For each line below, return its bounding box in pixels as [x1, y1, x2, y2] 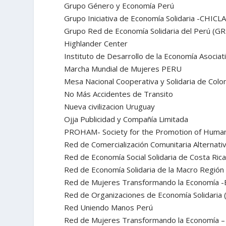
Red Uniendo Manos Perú [64, 202, 153, 212]
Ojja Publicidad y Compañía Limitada [64, 114, 189, 124]
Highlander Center [64, 38, 128, 48]
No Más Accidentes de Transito [64, 88, 174, 99]
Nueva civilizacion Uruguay [64, 101, 155, 111]
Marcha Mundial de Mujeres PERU [64, 63, 182, 74]
